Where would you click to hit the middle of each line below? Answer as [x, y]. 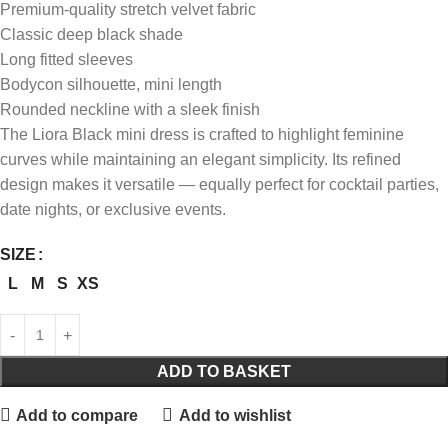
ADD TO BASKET [224, 372]
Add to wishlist [234, 415]
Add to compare [77, 415]
